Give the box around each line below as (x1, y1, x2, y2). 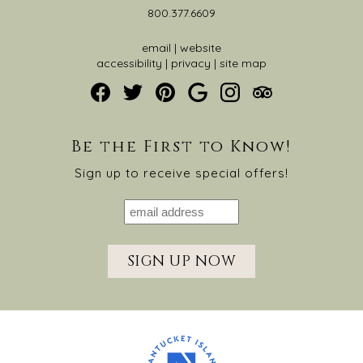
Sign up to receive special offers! (74, 164, 288, 181)
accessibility (96, 55, 162, 70)
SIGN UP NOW (126, 250, 237, 271)
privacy (170, 55, 211, 70)
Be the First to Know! (70, 135, 292, 157)
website (179, 40, 221, 55)
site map (219, 55, 267, 70)
